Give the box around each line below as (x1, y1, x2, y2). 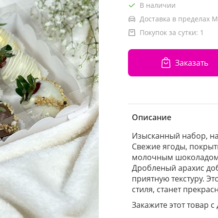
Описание (132, 112, 171, 123)
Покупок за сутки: (140, 28, 200, 37)
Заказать (175, 57, 208, 68)
